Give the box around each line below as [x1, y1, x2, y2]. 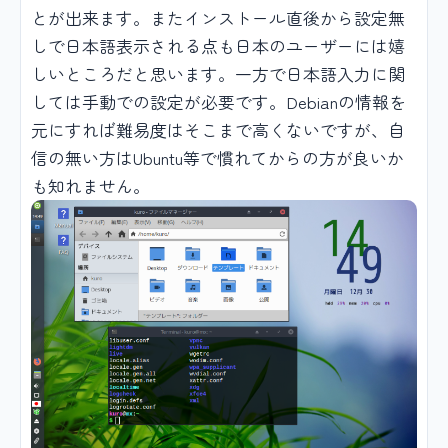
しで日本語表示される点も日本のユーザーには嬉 [31, 32, 405, 58]
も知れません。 [31, 172, 150, 198]
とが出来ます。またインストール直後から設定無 [31, 4, 405, 30]
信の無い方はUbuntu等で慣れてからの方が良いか [31, 144, 404, 170]
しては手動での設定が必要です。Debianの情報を [31, 88, 406, 114]
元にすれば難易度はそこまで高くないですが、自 [31, 116, 405, 142]
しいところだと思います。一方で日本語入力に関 [31, 60, 405, 86]
